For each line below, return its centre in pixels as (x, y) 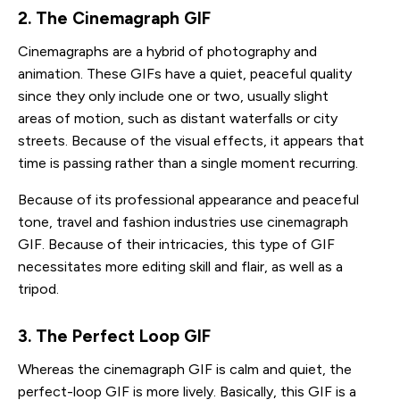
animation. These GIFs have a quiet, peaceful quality (185, 73)
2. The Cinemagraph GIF (114, 18)
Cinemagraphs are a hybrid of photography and (167, 51)
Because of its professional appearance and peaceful (188, 199)
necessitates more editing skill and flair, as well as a (180, 266)
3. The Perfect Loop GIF (117, 336)
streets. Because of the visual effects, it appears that (191, 140)
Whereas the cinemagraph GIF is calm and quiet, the (185, 369)
